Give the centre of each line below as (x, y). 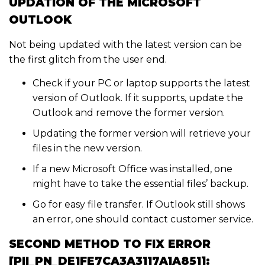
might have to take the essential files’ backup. (140, 184)
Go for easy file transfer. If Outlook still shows (139, 205)
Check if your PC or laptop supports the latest (141, 83)
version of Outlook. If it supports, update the (138, 98)
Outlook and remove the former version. (129, 113)
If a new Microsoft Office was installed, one (132, 169)
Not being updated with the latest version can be (125, 45)
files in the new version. (87, 148)
